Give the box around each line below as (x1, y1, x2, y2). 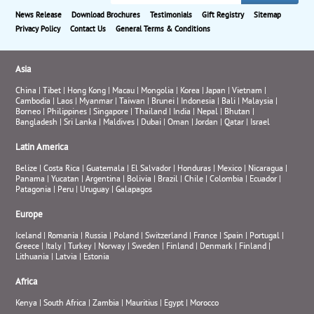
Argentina (86, 174, 121, 185)
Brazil (158, 174, 179, 185)
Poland (114, 231, 139, 242)
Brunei (151, 96, 175, 107)
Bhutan (224, 107, 251, 118)
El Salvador (131, 163, 172, 175)
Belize (15, 163, 38, 175)
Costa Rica (43, 163, 81, 175)
